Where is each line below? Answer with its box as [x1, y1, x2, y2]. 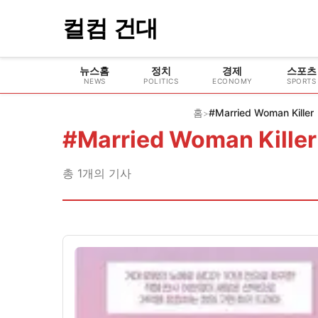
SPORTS [287, 77, 316, 85]
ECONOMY [212, 77, 253, 85]
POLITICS [143, 77, 178, 85]
